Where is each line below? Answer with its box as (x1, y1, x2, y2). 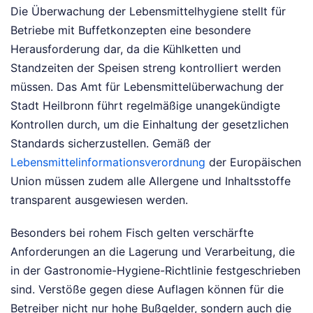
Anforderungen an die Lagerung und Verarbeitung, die (10, 244, 295, 259)
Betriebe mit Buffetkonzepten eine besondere (10, 22, 251, 37)
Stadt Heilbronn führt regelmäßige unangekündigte (10, 98, 280, 112)
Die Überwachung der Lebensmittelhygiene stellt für (10, 3, 286, 18)
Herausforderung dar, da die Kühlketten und (10, 41, 241, 56)
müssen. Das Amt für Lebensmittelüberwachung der (10, 79, 284, 94)
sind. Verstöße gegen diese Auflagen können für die (10, 282, 284, 296)
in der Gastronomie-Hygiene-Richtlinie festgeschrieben (10, 263, 300, 277)
